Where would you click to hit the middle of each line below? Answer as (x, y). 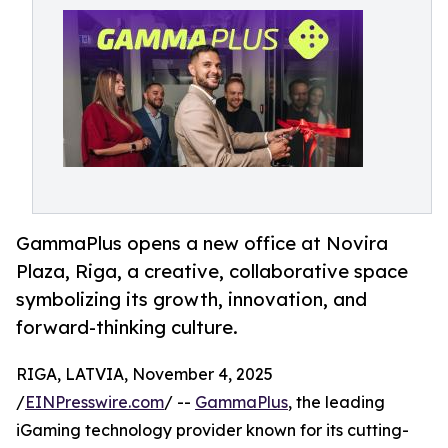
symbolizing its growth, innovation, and (191, 299)
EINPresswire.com (94, 402)
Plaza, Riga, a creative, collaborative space (212, 271)
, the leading (336, 402)
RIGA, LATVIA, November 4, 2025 (144, 374)
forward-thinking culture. (127, 327)
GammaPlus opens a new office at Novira (202, 243)
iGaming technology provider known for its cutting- (212, 430)
